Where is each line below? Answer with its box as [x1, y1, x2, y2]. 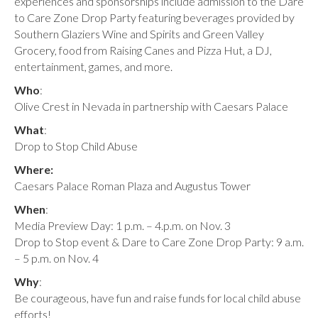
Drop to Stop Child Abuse [14, 139, 138, 153]
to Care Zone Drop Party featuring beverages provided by [14, 11, 295, 24]
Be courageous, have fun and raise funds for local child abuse [14, 291, 301, 305]
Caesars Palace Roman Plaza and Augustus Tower [14, 179, 251, 192]
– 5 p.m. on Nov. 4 [14, 251, 99, 265]
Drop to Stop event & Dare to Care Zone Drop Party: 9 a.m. [14, 235, 304, 248]
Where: [14, 163, 53, 176]
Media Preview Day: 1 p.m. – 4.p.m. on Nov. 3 [14, 219, 231, 232]
